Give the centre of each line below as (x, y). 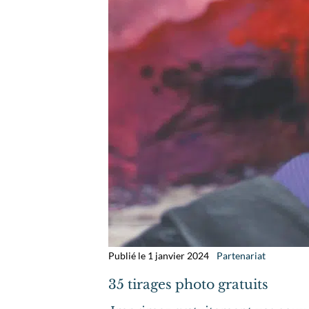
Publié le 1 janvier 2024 (159, 255)
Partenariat (241, 255)
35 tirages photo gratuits (188, 285)
